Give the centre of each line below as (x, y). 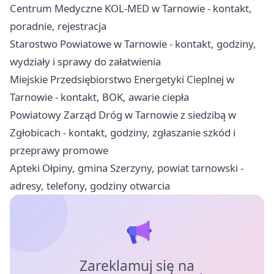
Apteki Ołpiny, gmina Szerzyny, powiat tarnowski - (127, 168)
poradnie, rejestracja (58, 26)
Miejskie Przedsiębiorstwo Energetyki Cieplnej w (122, 79)
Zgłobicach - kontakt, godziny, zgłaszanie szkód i (123, 132)
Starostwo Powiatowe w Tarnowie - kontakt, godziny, (133, 43)
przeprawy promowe (59, 150)
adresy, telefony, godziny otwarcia (90, 185)
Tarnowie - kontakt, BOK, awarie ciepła (99, 97)
